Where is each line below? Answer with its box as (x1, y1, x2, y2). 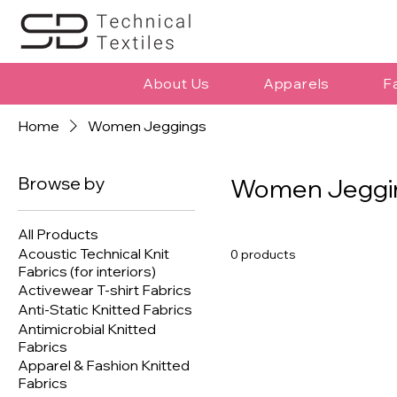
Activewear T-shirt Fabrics (18, 281, 191, 300)
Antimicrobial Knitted (18, 320, 156, 339)
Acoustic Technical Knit (18, 245, 169, 263)
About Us (142, 74, 211, 93)
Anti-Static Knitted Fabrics (18, 300, 192, 319)
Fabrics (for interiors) (18, 262, 156, 281)
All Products (18, 225, 98, 244)
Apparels (262, 74, 331, 93)
